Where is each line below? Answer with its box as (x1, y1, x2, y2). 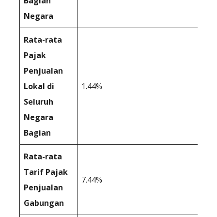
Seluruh (24, 96, 53, 107)
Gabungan (24, 197, 64, 208)
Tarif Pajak (24, 166, 68, 177)
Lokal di (24, 80, 54, 92)
